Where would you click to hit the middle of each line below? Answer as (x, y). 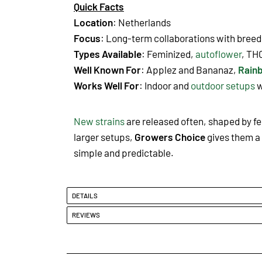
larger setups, (104, 137)
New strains (99, 121)
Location (93, 22)
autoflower (218, 54)
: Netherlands (142, 22)
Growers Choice (170, 137)
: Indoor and (165, 85)
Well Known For (107, 69)
